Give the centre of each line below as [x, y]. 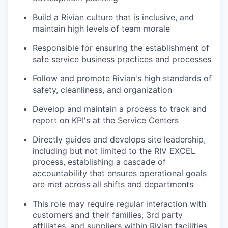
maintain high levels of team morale [101, 29]
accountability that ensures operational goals [120, 173]
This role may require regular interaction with [119, 204]
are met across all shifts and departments [113, 184]
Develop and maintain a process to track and [120, 109]
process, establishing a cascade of [99, 162]
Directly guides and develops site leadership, [119, 140]
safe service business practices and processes [122, 59]
